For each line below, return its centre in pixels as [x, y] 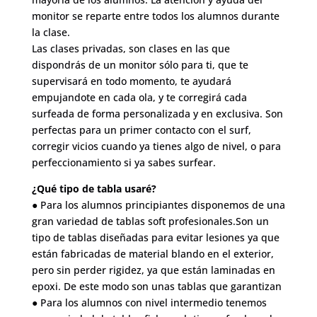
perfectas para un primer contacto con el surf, [141, 129]
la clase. [51, 32]
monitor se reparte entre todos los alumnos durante [155, 16]
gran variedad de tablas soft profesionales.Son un [150, 221]
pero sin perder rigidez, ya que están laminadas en [153, 270]
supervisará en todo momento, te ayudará [131, 81]
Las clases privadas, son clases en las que [131, 48]
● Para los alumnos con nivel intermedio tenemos [149, 302]
